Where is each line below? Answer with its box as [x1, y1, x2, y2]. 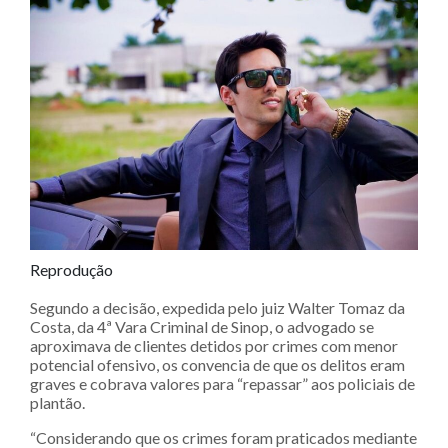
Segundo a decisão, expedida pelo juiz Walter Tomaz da [30, 297, 405, 317]
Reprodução [30, 259, 113, 279]
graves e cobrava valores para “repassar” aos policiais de [30, 373, 415, 393]
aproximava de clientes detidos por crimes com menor [30, 335, 398, 355]
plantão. [30, 392, 85, 412]
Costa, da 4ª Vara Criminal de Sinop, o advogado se [30, 316, 374, 336]
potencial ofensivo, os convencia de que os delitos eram [30, 354, 405, 374]
